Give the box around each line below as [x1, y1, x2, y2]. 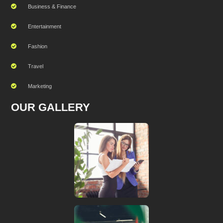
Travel [28, 63, 44, 69]
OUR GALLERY [11, 101, 91, 114]
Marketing [28, 83, 52, 89]
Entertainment [28, 23, 62, 29]
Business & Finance [28, 3, 77, 9]
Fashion [28, 43, 48, 49]
